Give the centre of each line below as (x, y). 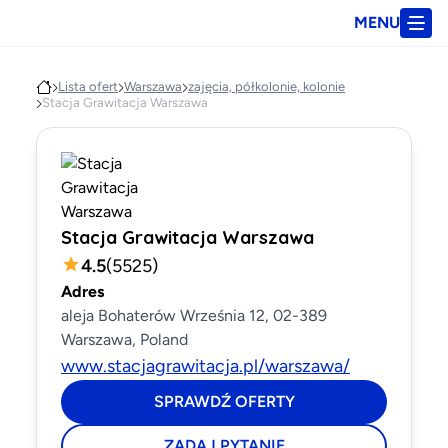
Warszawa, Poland (124, 339)
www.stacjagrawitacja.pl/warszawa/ (205, 366)
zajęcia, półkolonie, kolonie (266, 86)
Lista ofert (88, 86)
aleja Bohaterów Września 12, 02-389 (194, 315)
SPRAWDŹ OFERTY (224, 401)
